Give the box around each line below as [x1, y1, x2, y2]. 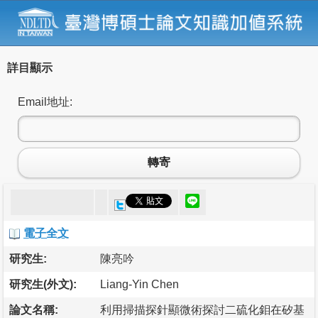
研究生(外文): [9, 278, 77, 290]
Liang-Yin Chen [100, 278, 179, 290]
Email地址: [18, 95, 72, 108]
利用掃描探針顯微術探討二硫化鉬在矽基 [100, 303, 305, 316]
